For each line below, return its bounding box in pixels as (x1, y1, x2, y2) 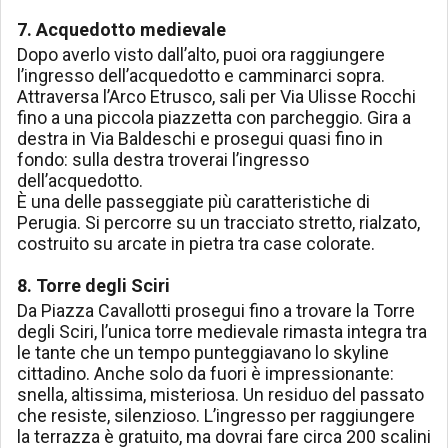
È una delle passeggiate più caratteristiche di (17, 191, 370, 213)
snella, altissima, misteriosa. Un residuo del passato (17, 384, 424, 406)
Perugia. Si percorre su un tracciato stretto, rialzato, (17, 212, 420, 234)
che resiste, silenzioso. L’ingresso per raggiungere (17, 405, 415, 427)
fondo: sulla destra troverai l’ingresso (17, 149, 309, 171)
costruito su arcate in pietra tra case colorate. (17, 233, 375, 255)
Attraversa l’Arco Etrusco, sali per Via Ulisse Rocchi (17, 86, 416, 108)
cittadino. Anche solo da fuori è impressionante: (17, 363, 394, 385)
